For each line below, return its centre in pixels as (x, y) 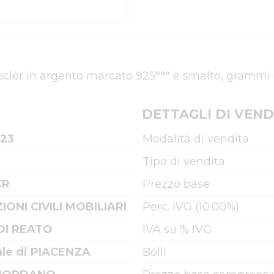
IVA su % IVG (177, 229)
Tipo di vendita (184, 161)
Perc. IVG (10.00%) (191, 207)
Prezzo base (176, 184)
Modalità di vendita (196, 139)
